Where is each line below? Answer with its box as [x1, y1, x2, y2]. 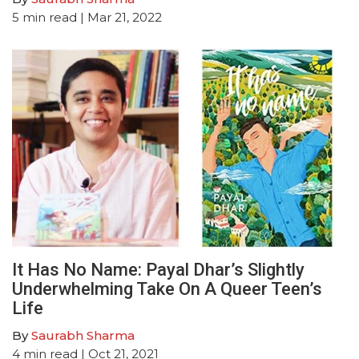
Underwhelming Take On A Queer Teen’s [12, 279, 322, 300]
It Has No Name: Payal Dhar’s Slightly [12, 260, 305, 280]
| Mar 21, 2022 [77, 9, 162, 25]
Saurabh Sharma [31, 328, 135, 344]
